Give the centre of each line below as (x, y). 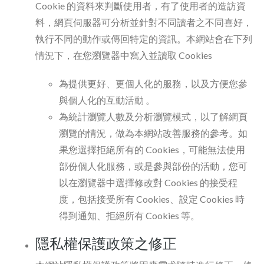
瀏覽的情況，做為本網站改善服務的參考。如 (153, 133)
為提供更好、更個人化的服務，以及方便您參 (153, 83)
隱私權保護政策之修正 (106, 243)
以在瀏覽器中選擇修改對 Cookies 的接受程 (148, 182)
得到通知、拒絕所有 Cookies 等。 (129, 215)
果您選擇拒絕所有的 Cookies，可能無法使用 (152, 149)
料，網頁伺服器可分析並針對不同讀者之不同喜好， (144, 22)
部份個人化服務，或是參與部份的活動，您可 (153, 166)
